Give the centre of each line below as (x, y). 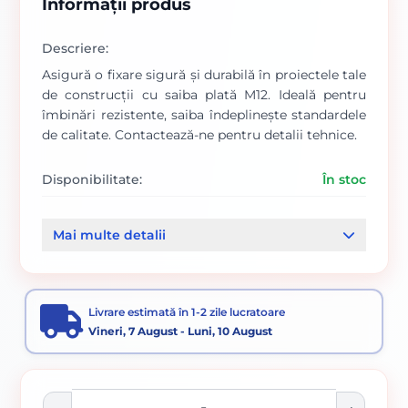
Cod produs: (82, 224)
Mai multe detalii (109, 235)
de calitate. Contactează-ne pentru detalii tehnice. (199, 135)
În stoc (344, 179)
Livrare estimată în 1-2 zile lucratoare (187, 312)
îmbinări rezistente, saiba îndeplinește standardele (204, 115)
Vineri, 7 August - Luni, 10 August (180, 331)
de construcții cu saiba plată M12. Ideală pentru (204, 95)
